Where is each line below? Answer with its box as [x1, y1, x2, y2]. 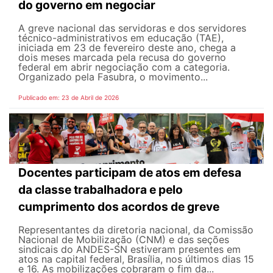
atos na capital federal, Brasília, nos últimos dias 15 [18, 253, 254, 266]
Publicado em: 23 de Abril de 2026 [18, 93, 119, 101]
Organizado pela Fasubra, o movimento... [18, 70, 208, 83]
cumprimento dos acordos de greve [18, 199, 219, 214]
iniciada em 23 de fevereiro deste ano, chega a [18, 41, 236, 54]
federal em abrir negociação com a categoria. [18, 60, 230, 73]
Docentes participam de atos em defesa [18, 165, 241, 180]
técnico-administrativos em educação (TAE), [18, 31, 224, 44]
